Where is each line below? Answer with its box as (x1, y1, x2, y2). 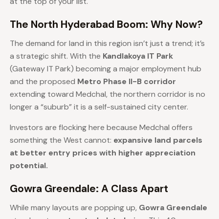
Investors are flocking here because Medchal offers (10, 122, 193, 133)
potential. (10, 160, 48, 171)
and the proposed (10, 76, 77, 87)
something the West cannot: (10, 135, 113, 146)
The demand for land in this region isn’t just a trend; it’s (10, 38, 205, 49)
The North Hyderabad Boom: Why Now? (10, 18, 203, 32)
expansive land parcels (113, 135, 202, 146)
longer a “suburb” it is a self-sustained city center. (10, 102, 188, 112)
